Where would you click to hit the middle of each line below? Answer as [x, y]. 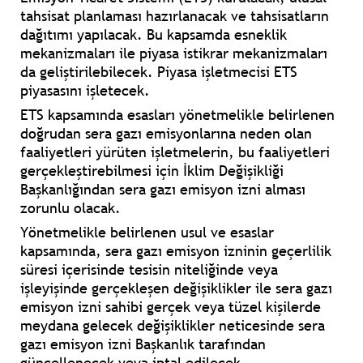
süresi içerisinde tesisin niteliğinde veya [149, 270]
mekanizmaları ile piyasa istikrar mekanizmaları [174, 53]
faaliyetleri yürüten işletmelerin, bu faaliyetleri [175, 152]
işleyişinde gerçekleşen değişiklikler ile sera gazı [176, 288]
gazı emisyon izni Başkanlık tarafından [143, 344]
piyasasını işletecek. [85, 91]
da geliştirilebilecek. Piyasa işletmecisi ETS [159, 72]
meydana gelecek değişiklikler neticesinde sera [173, 326]
